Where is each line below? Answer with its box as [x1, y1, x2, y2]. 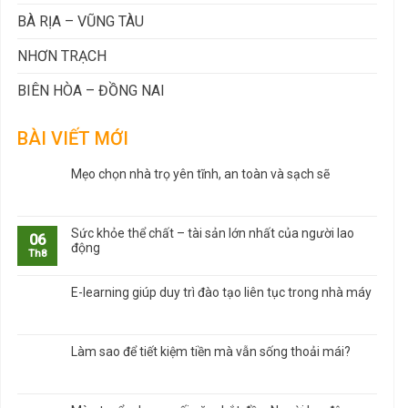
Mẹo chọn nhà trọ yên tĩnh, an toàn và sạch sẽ [71, 166, 330, 181]
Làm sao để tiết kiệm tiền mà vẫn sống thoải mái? [71, 343, 351, 359]
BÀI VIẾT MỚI [17, 127, 128, 149]
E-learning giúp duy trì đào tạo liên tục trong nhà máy [71, 284, 372, 300]
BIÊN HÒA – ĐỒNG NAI [17, 81, 165, 99]
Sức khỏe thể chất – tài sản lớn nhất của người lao [71, 225, 354, 240]
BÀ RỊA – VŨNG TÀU [17, 12, 144, 30]
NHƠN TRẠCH [17, 46, 107, 65]
